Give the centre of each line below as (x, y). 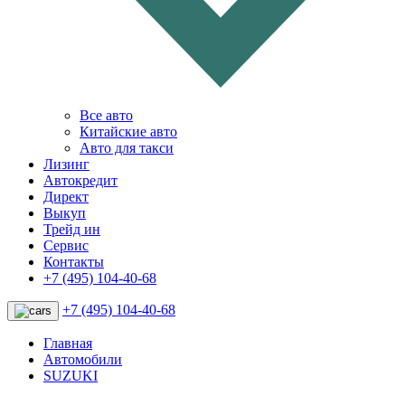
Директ (66, 197)
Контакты (74, 262)
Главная (68, 344)
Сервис (66, 246)
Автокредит (80, 181)
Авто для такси (127, 148)
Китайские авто (128, 132)
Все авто (106, 116)
